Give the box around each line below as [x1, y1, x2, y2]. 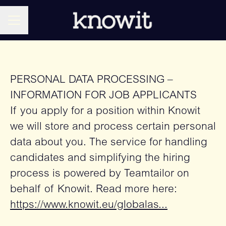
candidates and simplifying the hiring [10, 153, 190, 164]
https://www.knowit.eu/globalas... [10, 200, 167, 211]
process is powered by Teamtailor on [10, 169, 189, 180]
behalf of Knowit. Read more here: [10, 185, 177, 195]
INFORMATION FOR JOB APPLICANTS [10, 91, 197, 101]
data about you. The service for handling [10, 138, 207, 148]
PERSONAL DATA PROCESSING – [10, 75, 173, 86]
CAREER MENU [8, 21, 62, 28]
